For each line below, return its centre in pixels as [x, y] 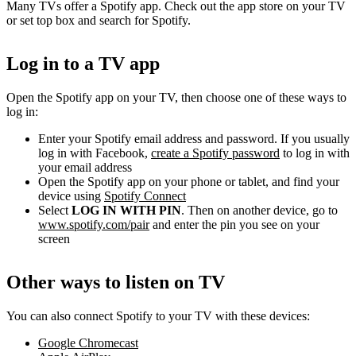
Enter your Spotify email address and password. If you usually [194, 139]
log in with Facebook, [95, 153]
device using [71, 196]
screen [54, 239]
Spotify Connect [145, 196]
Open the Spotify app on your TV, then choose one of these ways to [176, 98]
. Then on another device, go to [259, 211]
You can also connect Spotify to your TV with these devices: [158, 316]
